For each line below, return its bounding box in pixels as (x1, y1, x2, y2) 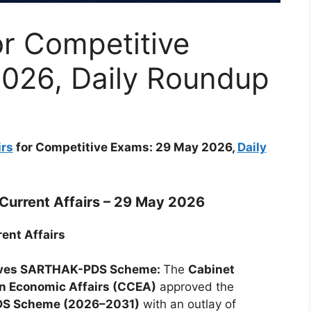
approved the (155, 280, 234, 294)
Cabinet (187, 262, 235, 277)
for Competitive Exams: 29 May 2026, (12, 140, 237, 155)
